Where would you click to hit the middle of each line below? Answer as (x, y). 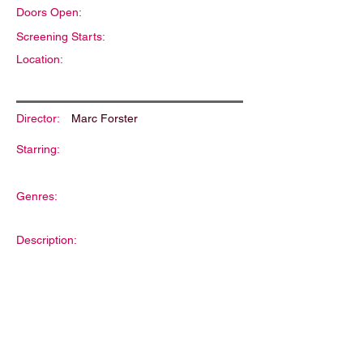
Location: (40, 59)
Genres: (37, 196)
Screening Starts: (61, 36)
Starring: (38, 149)
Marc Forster (105, 118)
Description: (47, 240)
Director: (38, 118)
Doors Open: (49, 12)
